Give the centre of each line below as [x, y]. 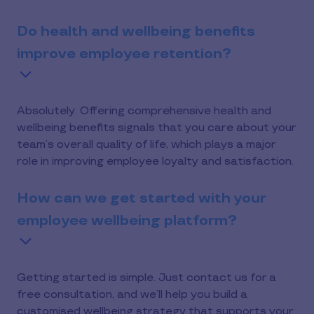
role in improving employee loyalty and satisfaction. [155, 162]
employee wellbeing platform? [127, 221]
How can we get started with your [141, 198]
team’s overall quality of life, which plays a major [146, 145]
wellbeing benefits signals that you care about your [156, 128]
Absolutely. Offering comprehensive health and [144, 111]
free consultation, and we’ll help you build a [132, 295]
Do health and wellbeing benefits [136, 32]
